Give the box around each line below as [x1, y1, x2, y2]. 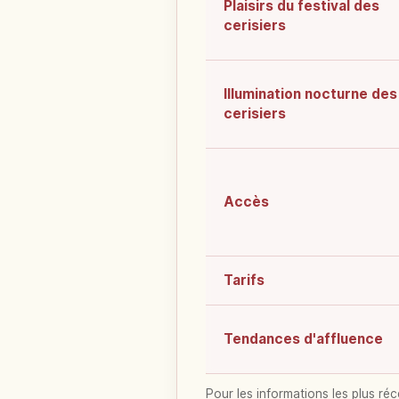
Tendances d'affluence [224, 330, 383, 348]
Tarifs [224, 272, 265, 289]
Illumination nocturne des [224, 85, 397, 103]
